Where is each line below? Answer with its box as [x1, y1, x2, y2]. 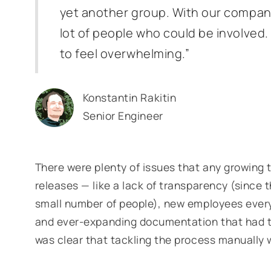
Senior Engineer [82, 108, 163, 123]
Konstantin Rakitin [82, 90, 177, 105]
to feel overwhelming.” [59, 45, 190, 62]
